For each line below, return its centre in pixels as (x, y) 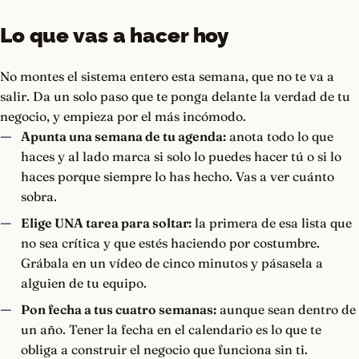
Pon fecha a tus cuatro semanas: (118, 310)
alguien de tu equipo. (83, 283)
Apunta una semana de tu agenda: (123, 137)
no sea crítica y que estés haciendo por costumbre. (170, 243)
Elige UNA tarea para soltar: (106, 223)
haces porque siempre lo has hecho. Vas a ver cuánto (177, 177)
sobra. (38, 197)
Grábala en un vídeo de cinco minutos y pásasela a (171, 263)
